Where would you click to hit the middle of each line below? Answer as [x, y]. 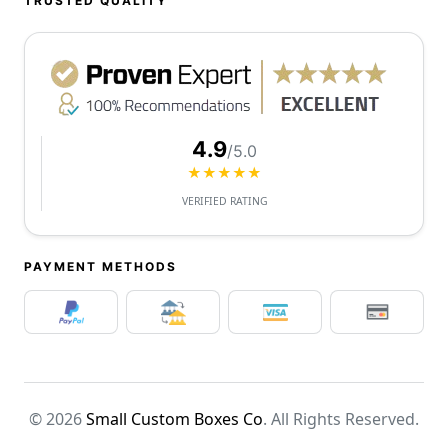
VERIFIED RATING [224, 200]
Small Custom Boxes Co [174, 418]
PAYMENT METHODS [100, 266]
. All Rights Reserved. [341, 418]
